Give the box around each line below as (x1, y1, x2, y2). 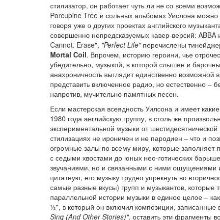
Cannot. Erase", (50, 40, 101, 50)
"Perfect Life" (101, 40, 141, 50)
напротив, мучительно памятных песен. (50, 89, 179, 99)
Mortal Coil (50, 50, 86, 60)
